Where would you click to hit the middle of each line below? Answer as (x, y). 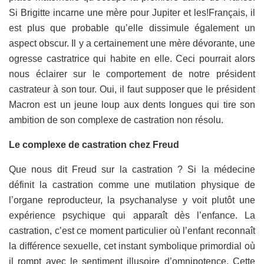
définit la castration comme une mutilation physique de (132, 184)
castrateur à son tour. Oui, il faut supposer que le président (132, 89)
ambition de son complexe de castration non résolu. (116, 120)
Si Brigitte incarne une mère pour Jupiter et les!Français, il (132, 12)
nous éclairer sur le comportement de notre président (132, 74)
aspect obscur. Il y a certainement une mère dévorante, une (132, 43)
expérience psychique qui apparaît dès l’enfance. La (132, 215)
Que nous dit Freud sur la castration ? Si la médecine (132, 169)
